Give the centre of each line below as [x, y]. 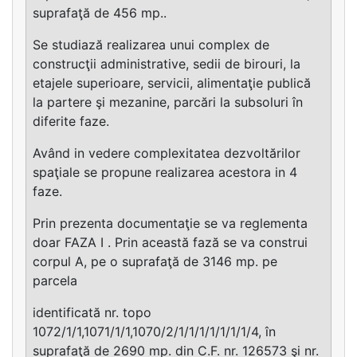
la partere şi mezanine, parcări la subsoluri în [168, 102]
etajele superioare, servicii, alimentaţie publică [172, 82]
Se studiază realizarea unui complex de [151, 44]
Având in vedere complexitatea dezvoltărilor [167, 153]
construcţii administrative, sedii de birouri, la [167, 63]
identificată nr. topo [92, 312]
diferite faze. [71, 121]
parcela [55, 280]
